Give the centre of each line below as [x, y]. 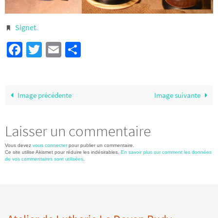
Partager [108, 49]
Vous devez [19, 145]
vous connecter [50, 145]
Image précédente [44, 95]
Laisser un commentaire [78, 130]
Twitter [65, 49]
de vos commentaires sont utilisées [44, 159]
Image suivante [178, 95]
